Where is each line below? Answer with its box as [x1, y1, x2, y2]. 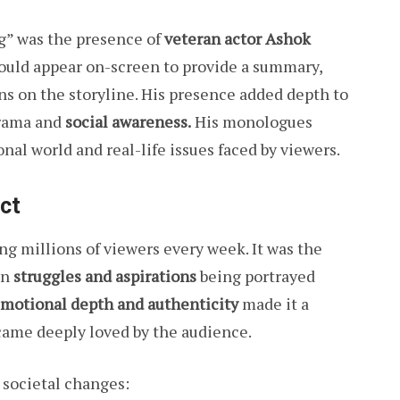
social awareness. [65, 110, 191, 132]
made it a [238, 293, 309, 315]
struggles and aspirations [13, 265, 196, 287]
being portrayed [196, 265, 315, 287]
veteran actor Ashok [164, 27, 311, 49]
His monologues [191, 110, 312, 132]
